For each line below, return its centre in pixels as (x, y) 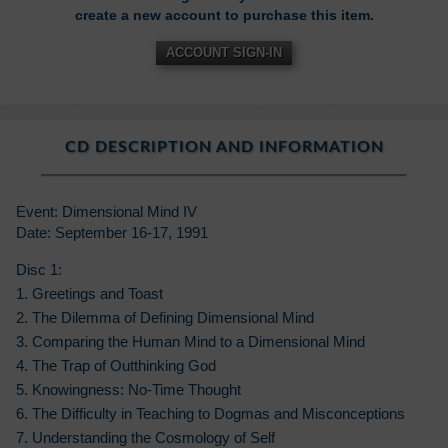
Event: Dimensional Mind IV (106, 211)
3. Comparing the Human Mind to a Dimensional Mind (190, 341)
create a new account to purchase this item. (224, 14)
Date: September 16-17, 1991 (112, 232)
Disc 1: (39, 269)
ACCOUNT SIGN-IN (224, 52)
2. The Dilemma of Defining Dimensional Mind (165, 317)
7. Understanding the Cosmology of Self (145, 437)
